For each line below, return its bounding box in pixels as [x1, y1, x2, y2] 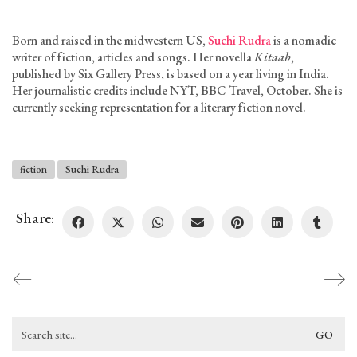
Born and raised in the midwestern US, [12, 32, 208, 49]
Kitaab [254, 49, 291, 65]
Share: [16, 208, 54, 228]
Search [11, 316, 42, 331]
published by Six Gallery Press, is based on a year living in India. [12, 65, 329, 82]
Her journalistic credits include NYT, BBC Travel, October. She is [12, 82, 343, 99]
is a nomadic [271, 32, 336, 49]
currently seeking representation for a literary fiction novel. [12, 99, 306, 116]
